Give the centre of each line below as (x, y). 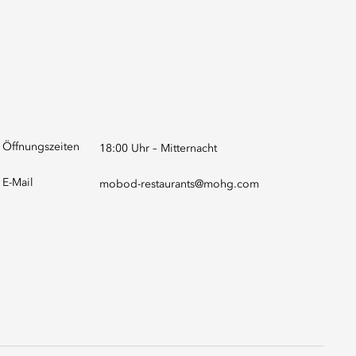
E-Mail (18, 183)
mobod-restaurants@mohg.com (179, 184)
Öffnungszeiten (41, 147)
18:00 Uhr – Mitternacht (158, 149)
